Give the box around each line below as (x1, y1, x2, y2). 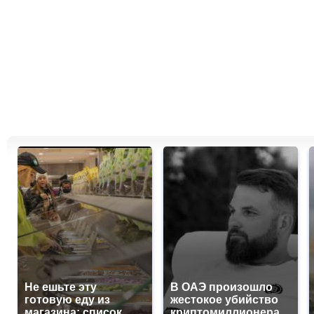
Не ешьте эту (25, 281, 97, 294)
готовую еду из (25, 294, 110, 306)
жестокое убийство (170, 294, 278, 306)
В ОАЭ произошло (170, 281, 273, 294)
